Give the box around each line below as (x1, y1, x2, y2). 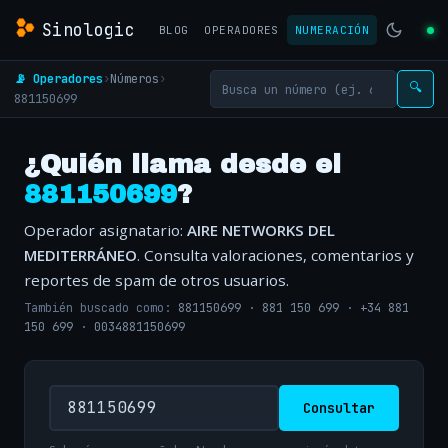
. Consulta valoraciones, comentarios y (137, 245, 414, 265)
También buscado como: (24, 300, 178, 317)
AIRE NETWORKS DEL (187, 220, 335, 240)
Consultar (303, 398, 375, 417)
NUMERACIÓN (294, 23, 370, 37)
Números (110, 70, 159, 87)
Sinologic (42, 18, 136, 41)
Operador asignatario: (24, 220, 187, 240)
